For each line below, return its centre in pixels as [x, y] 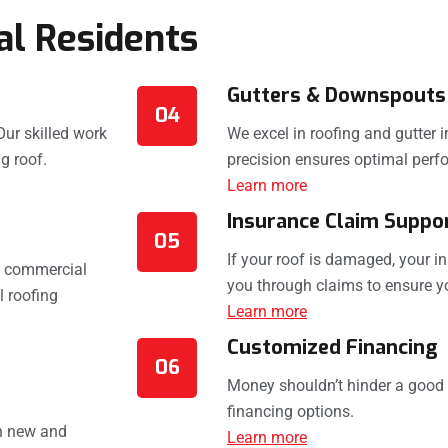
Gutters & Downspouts [336, 96]
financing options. [290, 412]
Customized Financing [332, 348]
